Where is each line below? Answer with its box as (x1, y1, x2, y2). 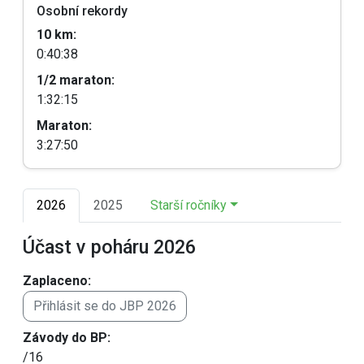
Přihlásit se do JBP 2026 (33, 298, 176, 314)
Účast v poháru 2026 (23, 236, 196, 258)
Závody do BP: (23, 330, 110, 345)
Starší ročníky (150, 197, 227, 213)
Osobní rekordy (37, 3, 128, 19)
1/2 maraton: (37, 72, 115, 88)
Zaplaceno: (23, 273, 91, 288)
